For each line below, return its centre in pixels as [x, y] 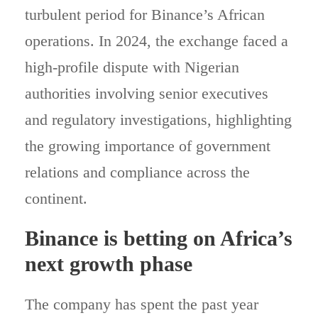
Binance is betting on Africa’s [159, 238]
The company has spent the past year [142, 304]
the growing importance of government [148, 146]
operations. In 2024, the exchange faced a [157, 41]
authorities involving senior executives [147, 93]
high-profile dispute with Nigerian [132, 67]
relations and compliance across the [137, 172]
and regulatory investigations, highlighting [158, 120]
